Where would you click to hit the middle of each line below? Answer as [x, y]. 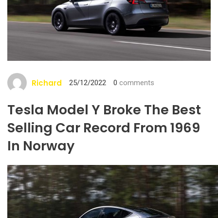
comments [136, 83]
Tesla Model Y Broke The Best [104, 110]
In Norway [41, 146]
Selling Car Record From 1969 [104, 128]
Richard [47, 83]
